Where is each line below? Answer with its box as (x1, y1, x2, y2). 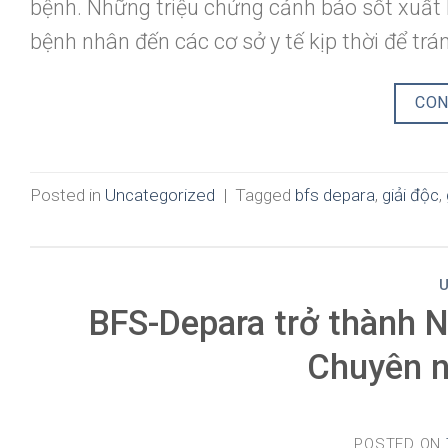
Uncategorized (105, 184, 215, 205)
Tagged (235, 184, 295, 205)
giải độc (382, 184, 439, 205)
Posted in (30, 184, 105, 205)
